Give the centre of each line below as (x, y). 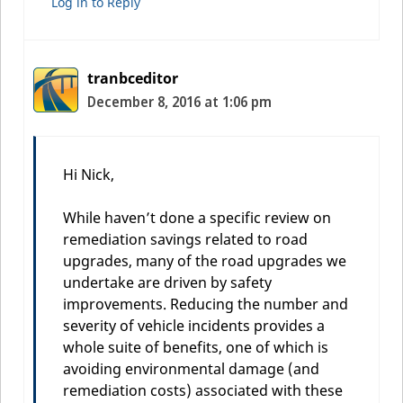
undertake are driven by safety (167, 282)
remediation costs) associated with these (203, 390)
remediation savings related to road (185, 239)
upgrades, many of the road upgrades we (205, 260)
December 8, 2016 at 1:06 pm (179, 101)
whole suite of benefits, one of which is (196, 347)
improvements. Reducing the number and (206, 304)
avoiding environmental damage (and (191, 368)
